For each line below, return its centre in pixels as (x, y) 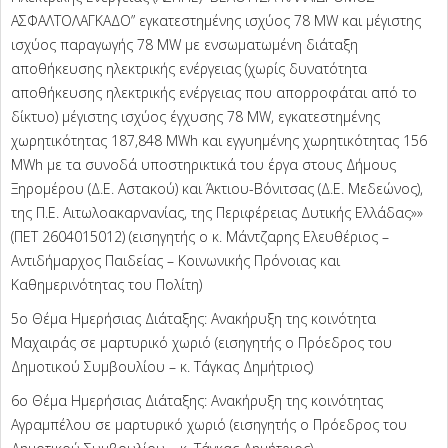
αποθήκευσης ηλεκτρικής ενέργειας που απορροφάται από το (214, 93)
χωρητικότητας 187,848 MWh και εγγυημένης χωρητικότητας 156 (219, 141)
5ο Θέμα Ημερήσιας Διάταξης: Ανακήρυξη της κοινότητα (193, 319)
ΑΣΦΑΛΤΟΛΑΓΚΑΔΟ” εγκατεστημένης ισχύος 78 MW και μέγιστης (216, 21)
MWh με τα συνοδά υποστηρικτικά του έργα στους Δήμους (203, 165)
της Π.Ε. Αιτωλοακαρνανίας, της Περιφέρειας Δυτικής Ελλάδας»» (217, 213)
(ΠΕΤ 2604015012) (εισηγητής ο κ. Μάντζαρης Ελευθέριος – (200, 237)
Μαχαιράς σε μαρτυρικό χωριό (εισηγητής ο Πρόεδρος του (201, 343)
